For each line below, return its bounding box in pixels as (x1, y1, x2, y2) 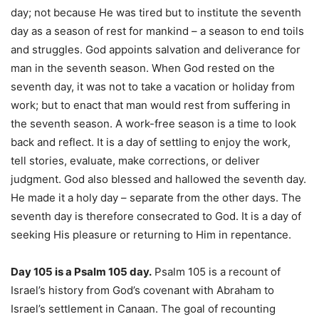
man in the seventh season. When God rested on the (11, 61, 275, 75)
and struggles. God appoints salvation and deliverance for (11, 43, 300, 57)
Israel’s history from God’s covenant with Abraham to (11, 283, 274, 298)
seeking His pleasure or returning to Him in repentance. (11, 228, 291, 242)
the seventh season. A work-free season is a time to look (11, 117, 296, 131)
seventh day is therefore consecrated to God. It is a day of (11, 209, 301, 224)
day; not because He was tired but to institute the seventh (11, 6, 301, 20)
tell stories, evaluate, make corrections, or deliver (11, 154, 260, 168)
